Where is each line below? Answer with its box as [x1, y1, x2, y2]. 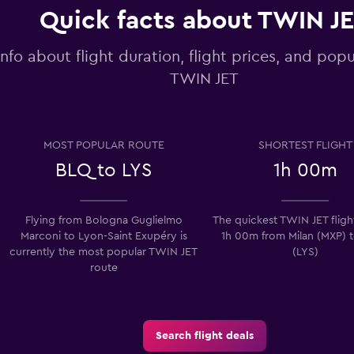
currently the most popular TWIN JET [9, 246, 198, 258]
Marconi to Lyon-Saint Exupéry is [20, 230, 187, 242]
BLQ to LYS [55, 160, 152, 180]
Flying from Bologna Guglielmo [24, 214, 183, 226]
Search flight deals [155, 330, 254, 341]
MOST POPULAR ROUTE [43, 139, 164, 151]
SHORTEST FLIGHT [258, 139, 352, 151]
